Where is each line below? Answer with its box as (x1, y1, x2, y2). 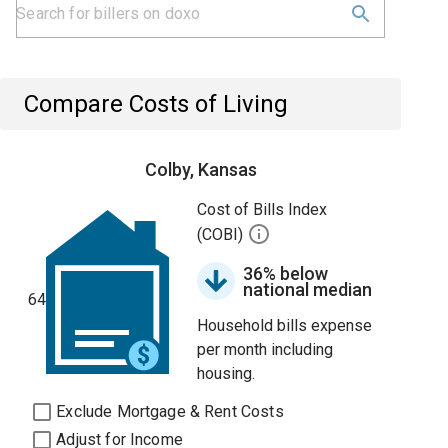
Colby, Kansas (144, 159, 257, 180)
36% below (243, 263, 329, 284)
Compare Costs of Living (24, 90, 289, 118)
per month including (197, 340, 334, 359)
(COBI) (197, 225, 248, 245)
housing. (197, 364, 256, 383)
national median (243, 279, 373, 300)
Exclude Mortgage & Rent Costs (56, 402, 284, 421)
